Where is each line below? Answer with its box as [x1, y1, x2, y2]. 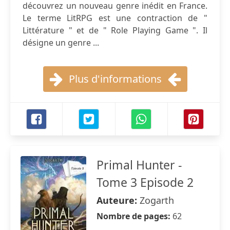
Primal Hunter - [97, 157, 182, 173]
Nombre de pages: [97, 210, 172, 222]
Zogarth [140, 194, 174, 206]
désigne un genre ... [23, 37, 99, 48]
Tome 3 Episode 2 [97, 174, 194, 190]
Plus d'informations [68, 72, 162, 86]
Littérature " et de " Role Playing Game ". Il [23, 25, 207, 36]
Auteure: [97, 194, 140, 206]
